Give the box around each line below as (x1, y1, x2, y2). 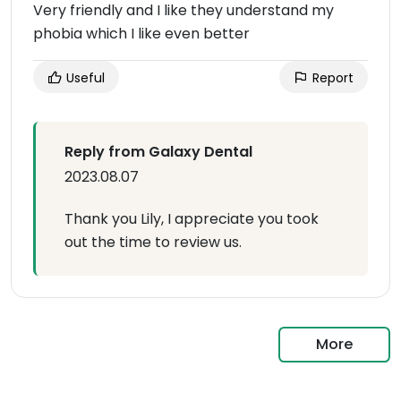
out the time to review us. (64, 232, 242, 253)
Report (309, 69, 354, 88)
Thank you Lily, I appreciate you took (64, 209, 319, 230)
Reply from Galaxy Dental (64, 141, 252, 163)
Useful (63, 69, 105, 88)
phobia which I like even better (33, 23, 250, 45)
